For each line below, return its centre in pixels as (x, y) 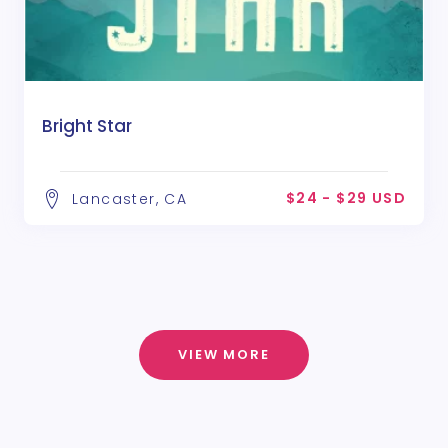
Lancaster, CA (130, 198)
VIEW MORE (224, 354)
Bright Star (87, 125)
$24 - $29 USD (345, 197)
